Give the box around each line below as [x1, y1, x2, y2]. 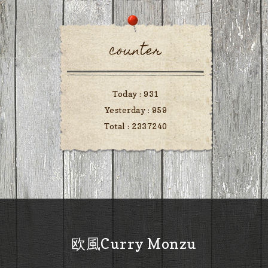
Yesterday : [104, 105, 152, 115]
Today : [112, 89, 144, 99]
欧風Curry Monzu [71, 235, 197, 253]
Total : [104, 121, 132, 132]
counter [109, 39, 162, 65]
